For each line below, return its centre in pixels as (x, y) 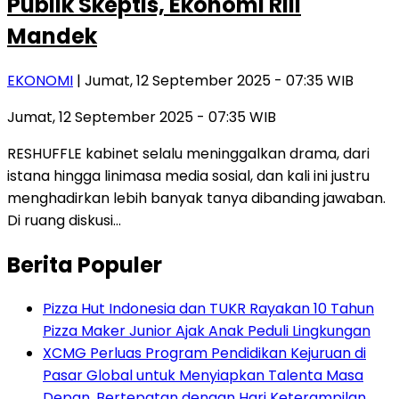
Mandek (52, 36)
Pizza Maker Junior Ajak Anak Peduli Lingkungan (207, 331)
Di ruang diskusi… (64, 220)
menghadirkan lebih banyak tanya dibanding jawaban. (196, 198)
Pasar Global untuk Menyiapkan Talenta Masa (203, 376)
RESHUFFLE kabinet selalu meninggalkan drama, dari (188, 153)
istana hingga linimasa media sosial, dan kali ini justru (188, 175)
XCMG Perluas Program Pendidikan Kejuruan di (204, 354)
